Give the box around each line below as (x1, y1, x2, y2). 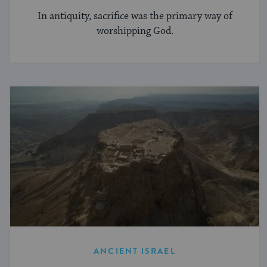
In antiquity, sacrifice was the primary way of (37, 10, 232, 23)
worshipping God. (96, 24, 173, 38)
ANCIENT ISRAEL (94, 245, 176, 257)
